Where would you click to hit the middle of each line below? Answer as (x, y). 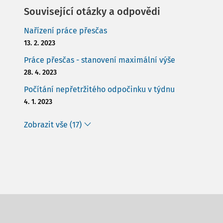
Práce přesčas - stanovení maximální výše (100, 60)
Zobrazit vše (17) (53, 125)
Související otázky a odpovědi (92, 11)
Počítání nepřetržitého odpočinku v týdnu (99, 89)
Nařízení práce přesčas (65, 31)
